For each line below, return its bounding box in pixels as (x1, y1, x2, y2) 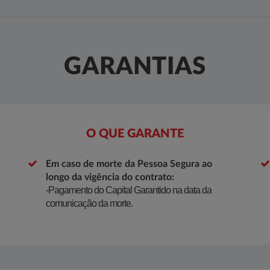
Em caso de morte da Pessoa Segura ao (46, 159, 212, 169)
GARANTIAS (64, 55, 206, 79)
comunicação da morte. (46, 198, 133, 209)
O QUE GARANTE (86, 128, 184, 140)
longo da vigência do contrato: (46, 172, 174, 182)
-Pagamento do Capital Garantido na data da (46, 185, 212, 195)
